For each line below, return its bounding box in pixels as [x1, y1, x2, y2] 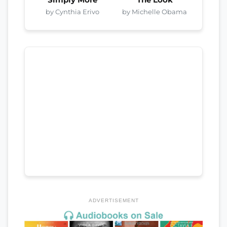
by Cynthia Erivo [45, 7, 99, 16]
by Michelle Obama [122, 7, 187, 16]
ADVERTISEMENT [88, 197, 139, 203]
